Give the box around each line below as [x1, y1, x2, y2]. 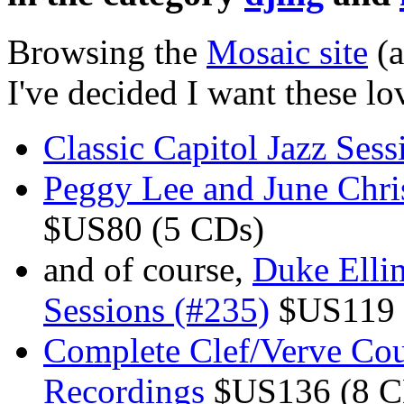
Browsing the [7, 32, 207, 71]
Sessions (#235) [43, 289, 270, 329]
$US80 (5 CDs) [43, 208, 264, 248]
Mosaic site [207, 32, 368, 71]
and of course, [43, 249, 252, 289]
